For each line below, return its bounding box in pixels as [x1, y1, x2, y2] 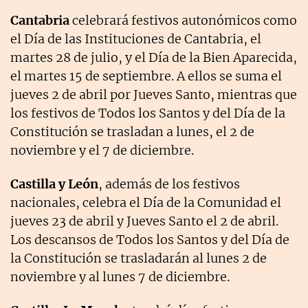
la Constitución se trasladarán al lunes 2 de [10, 250, 267, 266]
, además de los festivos [98, 175, 240, 192]
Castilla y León [10, 175, 98, 192]
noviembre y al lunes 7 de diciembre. [10, 268, 230, 285]
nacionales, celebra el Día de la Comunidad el [10, 194, 281, 210]
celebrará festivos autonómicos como [69, 12, 297, 28]
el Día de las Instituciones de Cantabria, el [10, 30, 261, 47]
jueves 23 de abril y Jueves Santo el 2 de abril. [10, 212, 278, 229]
